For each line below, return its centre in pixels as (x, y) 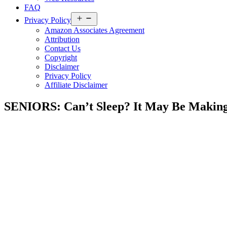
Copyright (61, 58)
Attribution (62, 39)
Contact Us (63, 48)
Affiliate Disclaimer (76, 85)
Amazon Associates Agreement (94, 30)
